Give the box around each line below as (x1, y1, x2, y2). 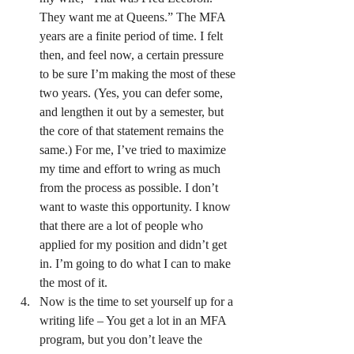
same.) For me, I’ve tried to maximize (40, 143, 229, 156)
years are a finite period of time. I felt (40, 29, 226, 43)
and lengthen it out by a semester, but (40, 105, 227, 119)
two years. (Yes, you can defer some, (40, 86, 226, 100)
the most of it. (40, 276, 107, 289)
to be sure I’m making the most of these (40, 67, 239, 81)
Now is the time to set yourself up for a (40, 295, 236, 308)
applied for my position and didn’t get (40, 238, 230, 251)
